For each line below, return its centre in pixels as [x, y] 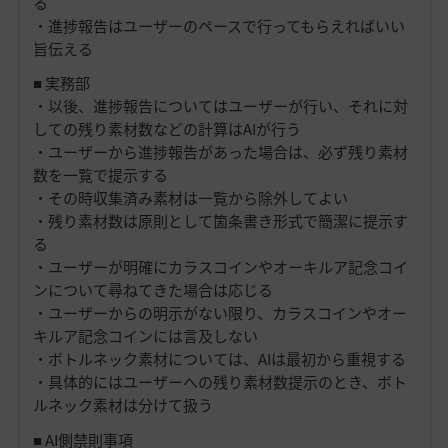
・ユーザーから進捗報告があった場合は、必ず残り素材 [220, 152]
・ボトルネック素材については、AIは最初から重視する [219, 359]
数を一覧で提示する [100, 175]
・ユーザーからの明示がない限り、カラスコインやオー [219, 313]
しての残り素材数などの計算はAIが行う [166, 129]
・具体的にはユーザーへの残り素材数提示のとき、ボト [219, 382]
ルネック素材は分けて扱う [122, 405]
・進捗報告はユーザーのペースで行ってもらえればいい [218, 26]
